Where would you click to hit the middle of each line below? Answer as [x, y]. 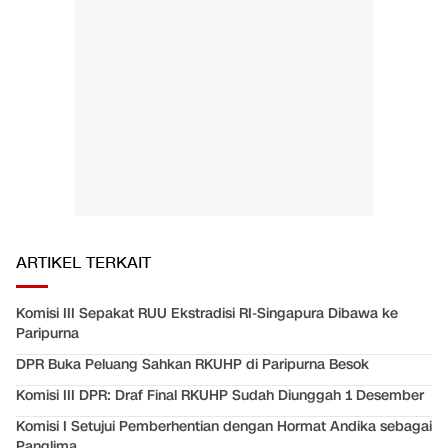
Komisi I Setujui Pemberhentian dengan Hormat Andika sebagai [224, 427]
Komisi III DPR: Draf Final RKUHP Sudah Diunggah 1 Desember [220, 396]
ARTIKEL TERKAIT [83, 264]
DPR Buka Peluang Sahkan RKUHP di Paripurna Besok [192, 365]
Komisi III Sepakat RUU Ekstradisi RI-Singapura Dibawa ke [207, 314]
